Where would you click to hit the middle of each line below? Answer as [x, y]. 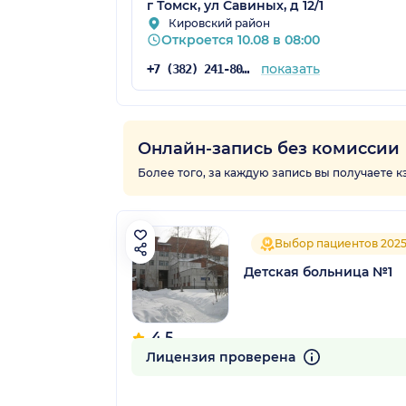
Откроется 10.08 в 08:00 [241, 39]
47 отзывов [163, 353]
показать [290, 68]
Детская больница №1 [318, 271]
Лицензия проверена [222, 357]
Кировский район [219, 23]
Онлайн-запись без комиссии [269, 148]
